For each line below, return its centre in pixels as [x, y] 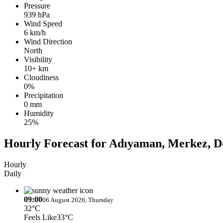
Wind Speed [43, 23]
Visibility [38, 59]
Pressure [37, 5]
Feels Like [40, 217]
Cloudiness [41, 77]
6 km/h [35, 32]
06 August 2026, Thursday [78, 200]
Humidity [39, 113]
